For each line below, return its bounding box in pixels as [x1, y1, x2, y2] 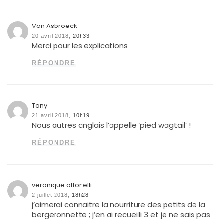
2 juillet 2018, [32, 192, 70, 198]
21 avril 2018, [32, 112, 71, 119]
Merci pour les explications [32, 40, 128, 51]
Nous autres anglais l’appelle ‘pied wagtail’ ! [32, 120, 191, 131]
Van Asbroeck [32, 21, 78, 31]
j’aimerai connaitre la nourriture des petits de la [32, 199, 206, 210]
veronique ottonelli [32, 180, 92, 190]
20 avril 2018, [32, 33, 71, 39]
